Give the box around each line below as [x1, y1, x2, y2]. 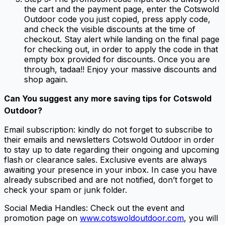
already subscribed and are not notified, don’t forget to [4, 174, 213, 185]
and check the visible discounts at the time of [24, 24, 195, 34]
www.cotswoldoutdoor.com [80, 212, 184, 223]
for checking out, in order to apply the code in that [24, 44, 218, 54]
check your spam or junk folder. [4, 184, 130, 195]
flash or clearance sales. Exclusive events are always [4, 154, 207, 165]
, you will [184, 212, 218, 223]
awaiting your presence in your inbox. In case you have [4, 164, 217, 175]
